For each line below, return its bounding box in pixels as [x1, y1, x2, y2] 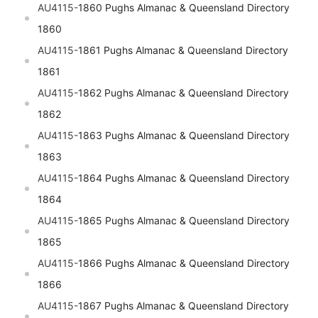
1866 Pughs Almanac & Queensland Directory [78, 257, 290, 270]
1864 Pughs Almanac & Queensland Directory [78, 172, 290, 185]
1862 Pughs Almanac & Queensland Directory [78, 87, 289, 99]
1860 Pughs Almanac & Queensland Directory [78, 1, 290, 14]
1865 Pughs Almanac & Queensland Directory [78, 214, 290, 227]
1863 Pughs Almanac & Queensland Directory [78, 129, 290, 142]
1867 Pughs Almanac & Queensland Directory [78, 300, 289, 312]
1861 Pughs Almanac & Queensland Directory [78, 44, 288, 57]
